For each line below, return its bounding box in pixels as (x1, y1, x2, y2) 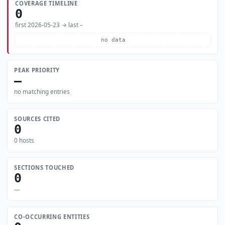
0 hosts (14, 136, 35, 145)
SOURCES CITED (14, 115, 60, 123)
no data (100, 36, 126, 43)
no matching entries (14, 87, 70, 95)
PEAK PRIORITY (14, 66, 60, 74)
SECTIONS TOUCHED (14, 164, 74, 172)
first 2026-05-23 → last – (15, 20, 83, 29)
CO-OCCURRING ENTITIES (14, 212, 90, 220)
